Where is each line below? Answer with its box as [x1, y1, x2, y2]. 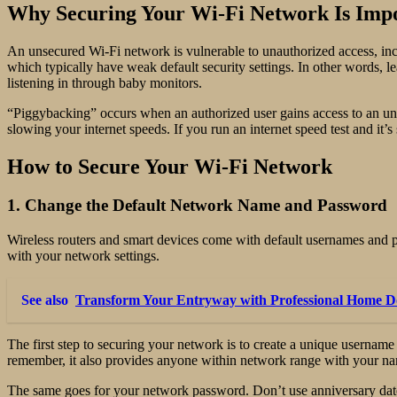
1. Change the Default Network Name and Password [7, 196, 387, 215]
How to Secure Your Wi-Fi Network [7, 154, 332, 178]
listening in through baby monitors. [7, 74, 202, 90]
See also [21, 292, 68, 308]
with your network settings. [7, 248, 160, 264]
